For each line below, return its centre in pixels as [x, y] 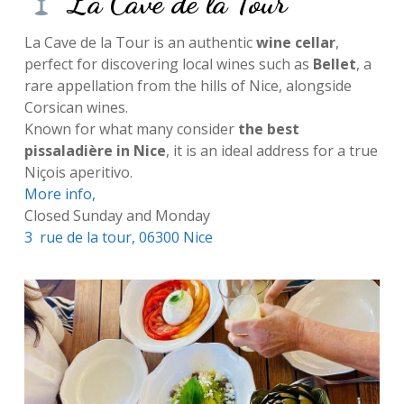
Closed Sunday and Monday [117, 215]
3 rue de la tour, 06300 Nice [118, 237]
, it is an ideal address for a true [271, 150]
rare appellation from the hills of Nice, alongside [188, 85]
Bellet [332, 64]
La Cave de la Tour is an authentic [140, 42]
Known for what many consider [131, 129]
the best [268, 129]
